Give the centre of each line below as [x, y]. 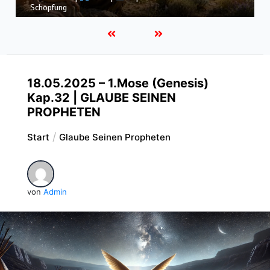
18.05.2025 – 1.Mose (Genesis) [118, 83]
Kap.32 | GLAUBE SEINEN [101, 97]
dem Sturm [214, 7]
